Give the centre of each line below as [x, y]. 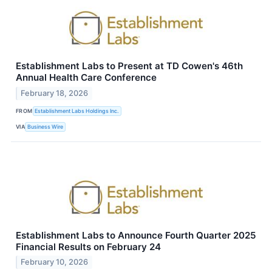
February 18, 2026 [55, 93]
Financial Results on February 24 [88, 246]
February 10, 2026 [55, 262]
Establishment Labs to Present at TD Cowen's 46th [129, 66]
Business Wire [46, 127]
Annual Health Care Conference [86, 77]
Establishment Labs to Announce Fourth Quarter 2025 [136, 235]
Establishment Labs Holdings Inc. [77, 111]
